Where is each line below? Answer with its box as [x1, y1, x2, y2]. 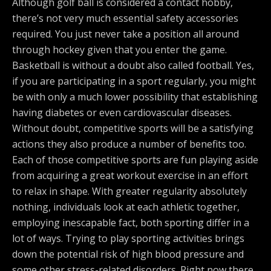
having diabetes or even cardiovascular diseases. [12, 106, 232, 119]
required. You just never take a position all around [12, 27, 239, 41]
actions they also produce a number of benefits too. [12, 137, 246, 151]
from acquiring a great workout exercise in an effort [12, 169, 248, 182]
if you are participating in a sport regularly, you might [12, 74, 256, 88]
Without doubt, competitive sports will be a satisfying [12, 122, 253, 135]
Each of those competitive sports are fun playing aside [12, 153, 258, 166]
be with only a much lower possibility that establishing [12, 90, 258, 103]
